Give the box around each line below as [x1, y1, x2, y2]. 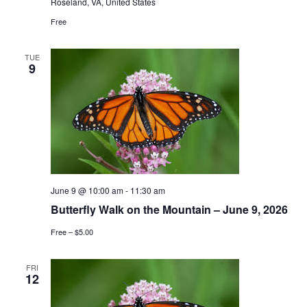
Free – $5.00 [50, 225, 93, 237]
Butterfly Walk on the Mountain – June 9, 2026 [50, 201, 288, 217]
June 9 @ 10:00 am [50, 184, 123, 196]
